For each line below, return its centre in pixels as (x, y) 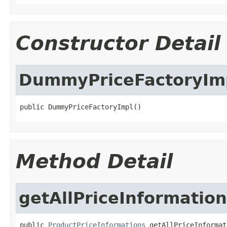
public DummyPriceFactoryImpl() (81, 107)
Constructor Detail (118, 43)
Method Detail (94, 161)
